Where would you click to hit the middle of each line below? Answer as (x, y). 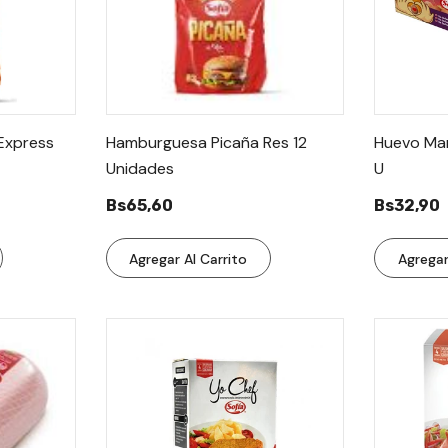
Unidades (139, 168)
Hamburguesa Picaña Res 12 (206, 142)
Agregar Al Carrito (188, 259)
